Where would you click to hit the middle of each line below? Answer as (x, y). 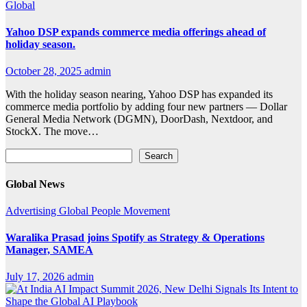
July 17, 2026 (36, 277)
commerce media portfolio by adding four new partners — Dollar (146, 107)
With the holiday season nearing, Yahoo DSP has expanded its (139, 95)
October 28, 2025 (45, 71)
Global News (35, 184)
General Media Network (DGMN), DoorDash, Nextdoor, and (139, 119)
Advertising (32, 210)
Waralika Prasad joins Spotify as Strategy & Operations (135, 238)
